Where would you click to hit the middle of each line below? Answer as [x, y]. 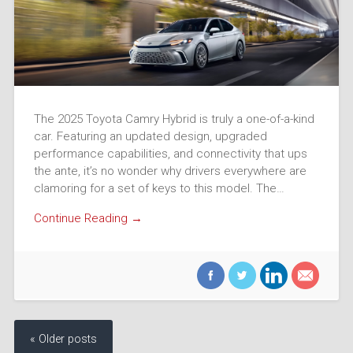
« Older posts [63, 340]
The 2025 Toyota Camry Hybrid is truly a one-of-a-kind [174, 119]
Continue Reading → [88, 219]
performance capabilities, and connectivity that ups [170, 153]
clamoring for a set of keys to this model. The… [159, 188]
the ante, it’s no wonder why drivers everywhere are [170, 171]
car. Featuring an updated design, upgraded [150, 136]
